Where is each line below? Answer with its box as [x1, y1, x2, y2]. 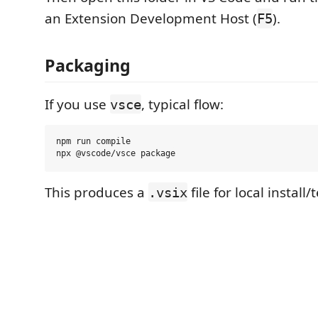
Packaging [45, 53, 131, 77]
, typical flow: [141, 94, 224, 114]
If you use [45, 94, 110, 114]
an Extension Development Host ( [45, 9, 257, 28]
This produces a [45, 182, 148, 202]
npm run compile [56, 136, 131, 147]
